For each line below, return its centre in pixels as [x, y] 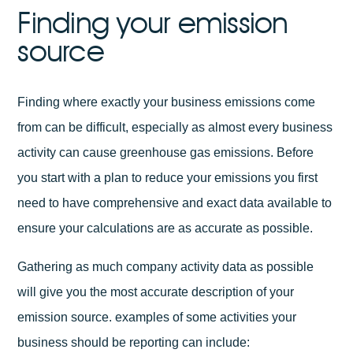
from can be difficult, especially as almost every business [175, 127]
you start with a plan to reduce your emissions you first [168, 178]
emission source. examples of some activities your [157, 318]
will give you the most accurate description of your [156, 292]
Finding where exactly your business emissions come [167, 102]
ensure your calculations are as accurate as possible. [165, 228]
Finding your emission [153, 22]
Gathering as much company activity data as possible [166, 267]
